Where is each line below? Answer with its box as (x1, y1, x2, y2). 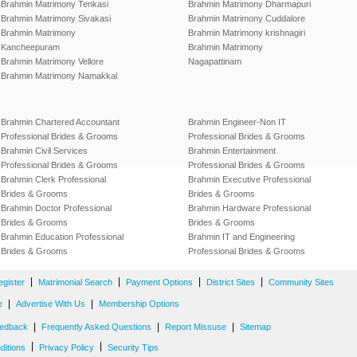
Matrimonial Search (38, 277, 112, 288)
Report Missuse (165, 322, 226, 332)
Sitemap (240, 322, 271, 332)
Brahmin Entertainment (188, 146, 276, 156)
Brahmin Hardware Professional (188, 203, 311, 214)
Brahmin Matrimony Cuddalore (188, 14, 305, 24)
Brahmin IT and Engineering (188, 232, 295, 242)
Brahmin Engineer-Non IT (188, 117, 286, 127)
